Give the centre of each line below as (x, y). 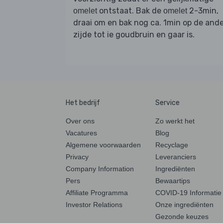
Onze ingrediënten (184, 204)
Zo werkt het (175, 121)
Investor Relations (94, 204)
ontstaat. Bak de (130, 10)
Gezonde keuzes (182, 216)
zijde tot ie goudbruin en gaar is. (134, 34)
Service (167, 103)
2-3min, (203, 10)
